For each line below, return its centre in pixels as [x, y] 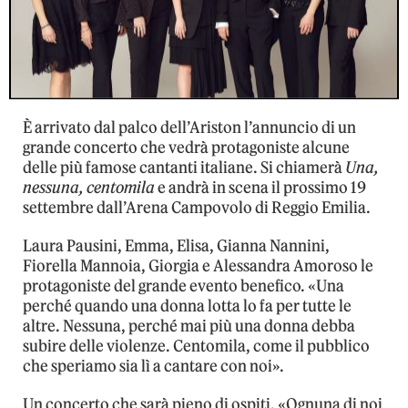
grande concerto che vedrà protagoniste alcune [186, 148]
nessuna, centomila [89, 188]
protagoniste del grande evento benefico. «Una [184, 286]
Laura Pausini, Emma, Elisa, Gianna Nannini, [176, 246]
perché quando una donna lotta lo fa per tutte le [187, 306]
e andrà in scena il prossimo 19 [260, 188]
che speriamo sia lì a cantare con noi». [153, 367]
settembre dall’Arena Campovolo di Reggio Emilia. [197, 208]
